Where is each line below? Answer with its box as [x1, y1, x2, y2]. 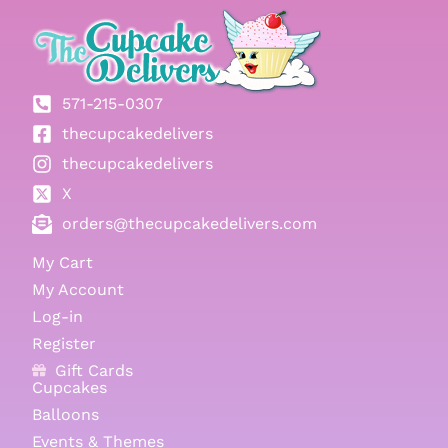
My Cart [32, 252, 94, 272]
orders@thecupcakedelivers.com [62, 214, 318, 234]
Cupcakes [32, 377, 108, 397]
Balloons [32, 404, 100, 424]
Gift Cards [54, 360, 133, 380]
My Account [32, 279, 125, 299]
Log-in [32, 306, 84, 326]
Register [32, 333, 97, 353]
